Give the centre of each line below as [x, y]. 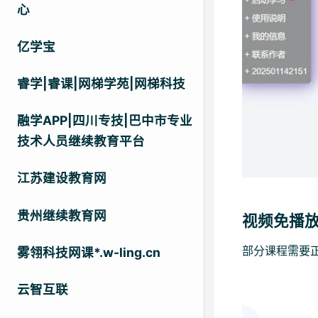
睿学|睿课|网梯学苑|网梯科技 [101, 83]
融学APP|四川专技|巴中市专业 [105, 121]
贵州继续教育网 [62, 215]
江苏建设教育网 [62, 178]
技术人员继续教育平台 [81, 141]
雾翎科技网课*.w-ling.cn [89, 252]
